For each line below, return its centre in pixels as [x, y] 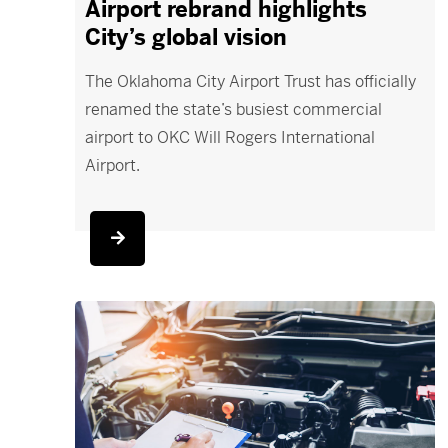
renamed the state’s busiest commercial [234, 109]
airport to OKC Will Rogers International [230, 137]
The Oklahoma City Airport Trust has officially [251, 81]
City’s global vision [186, 37]
